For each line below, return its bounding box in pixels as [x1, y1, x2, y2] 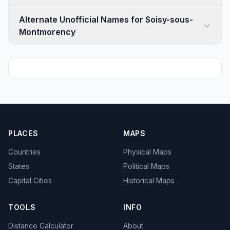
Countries [8, 147, 41, 156]
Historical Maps [123, 176, 175, 185]
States [8, 162, 29, 170]
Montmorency [19, 27, 75, 37]
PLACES [8, 129, 39, 138]
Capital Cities [8, 176, 52, 185]
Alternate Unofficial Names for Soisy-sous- [19, 14, 193, 25]
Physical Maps [123, 147, 171, 156]
